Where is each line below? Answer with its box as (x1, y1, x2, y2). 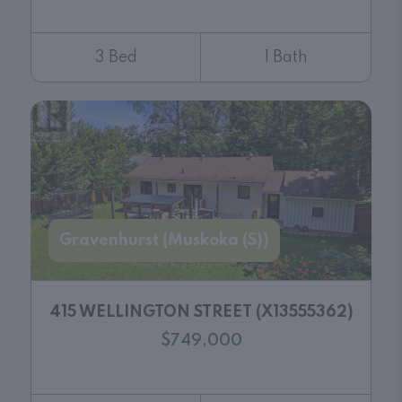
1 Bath (264, 48, 308, 66)
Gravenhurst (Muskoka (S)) (59, 232, 269, 249)
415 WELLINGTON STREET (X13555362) (48, 303, 354, 320)
